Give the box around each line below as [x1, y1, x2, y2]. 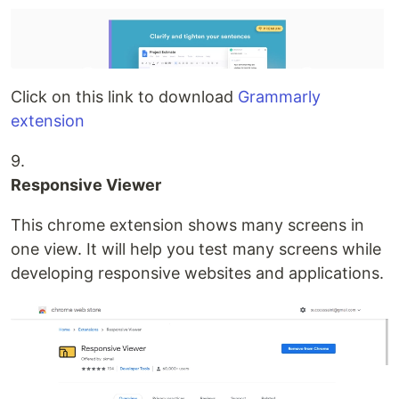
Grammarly [238, 86, 321, 106]
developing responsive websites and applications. [11, 263, 384, 282]
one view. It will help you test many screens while [11, 239, 381, 258]
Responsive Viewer [11, 175, 161, 194]
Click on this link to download [11, 86, 238, 106]
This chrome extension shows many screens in [11, 215, 364, 234]
